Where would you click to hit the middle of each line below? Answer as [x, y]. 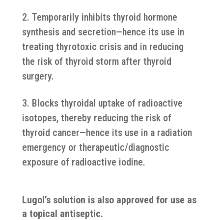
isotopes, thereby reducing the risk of [96, 118]
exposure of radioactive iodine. [83, 162]
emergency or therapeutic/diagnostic [96, 147]
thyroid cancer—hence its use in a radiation [107, 133]
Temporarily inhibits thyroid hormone [104, 17]
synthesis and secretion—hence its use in [103, 32]
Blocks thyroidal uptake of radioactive [107, 103]
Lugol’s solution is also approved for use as [109, 200]
